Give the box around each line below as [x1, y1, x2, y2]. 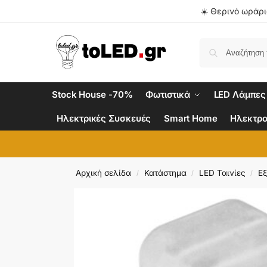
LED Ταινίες [198, 168, 246, 178]
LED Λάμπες [213, 89, 266, 100]
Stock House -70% [52, 89, 133, 100]
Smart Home [163, 113, 218, 124]
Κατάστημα [144, 168, 187, 178]
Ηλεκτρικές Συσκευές [57, 113, 151, 124]
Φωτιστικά [145, 89, 191, 100]
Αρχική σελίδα [76, 168, 132, 178]
